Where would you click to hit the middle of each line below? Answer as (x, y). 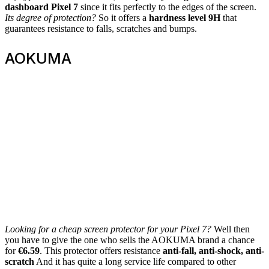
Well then (231, 229)
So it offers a (121, 17)
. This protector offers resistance (100, 250)
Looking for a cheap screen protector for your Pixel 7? (108, 229)
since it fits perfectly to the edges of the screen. (167, 7)
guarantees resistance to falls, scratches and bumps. (101, 28)
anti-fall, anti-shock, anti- (212, 250)
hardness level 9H (183, 17)
